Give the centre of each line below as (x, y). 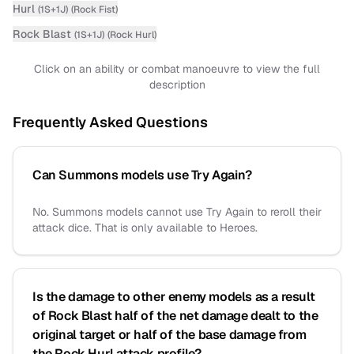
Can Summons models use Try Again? (142, 175)
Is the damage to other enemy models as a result (174, 297)
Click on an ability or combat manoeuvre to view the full (177, 69)
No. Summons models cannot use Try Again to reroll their (177, 212)
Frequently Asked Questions (110, 122)
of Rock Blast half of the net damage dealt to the (175, 316)
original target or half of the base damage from (169, 335)
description (177, 85)
